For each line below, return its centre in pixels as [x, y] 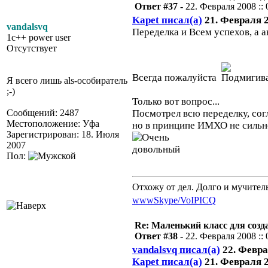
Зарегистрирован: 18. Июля [63, 134]
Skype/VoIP [176, 200]
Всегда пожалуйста [177, 77]
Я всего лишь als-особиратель [67, 80]
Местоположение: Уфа [53, 124]
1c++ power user [39, 37]
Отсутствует [32, 48]
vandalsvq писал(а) [176, 250]
